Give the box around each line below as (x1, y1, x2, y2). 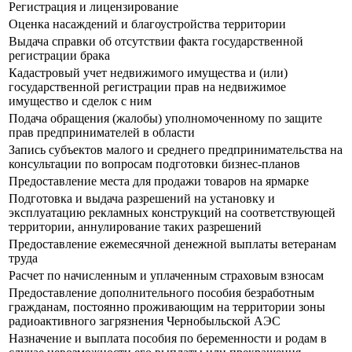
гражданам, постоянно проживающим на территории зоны (9, 300, 325, 314)
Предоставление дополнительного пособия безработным (9, 286, 314, 300)
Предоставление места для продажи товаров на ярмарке (9, 174, 309, 189)
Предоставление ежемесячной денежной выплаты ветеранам (9, 237, 336, 251)
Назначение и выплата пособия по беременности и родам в (9, 332, 327, 346)
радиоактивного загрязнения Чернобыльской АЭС (9, 314, 280, 328)
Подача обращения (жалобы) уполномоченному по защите (9, 112, 322, 126)
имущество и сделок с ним (9, 94, 152, 108)
